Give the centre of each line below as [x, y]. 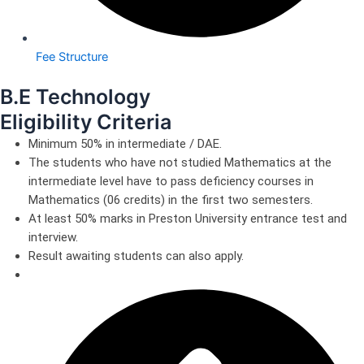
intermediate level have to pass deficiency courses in [171, 182]
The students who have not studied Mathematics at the [180, 163]
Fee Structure [71, 57]
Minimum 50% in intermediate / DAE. [125, 144]
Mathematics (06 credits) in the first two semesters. [171, 200]
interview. [53, 238]
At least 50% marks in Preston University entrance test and [188, 219]
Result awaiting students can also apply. [136, 256]
